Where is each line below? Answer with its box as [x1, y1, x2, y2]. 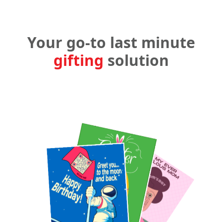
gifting [53, 50, 104, 70]
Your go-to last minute [27, 32, 195, 53]
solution [103, 50, 169, 70]
